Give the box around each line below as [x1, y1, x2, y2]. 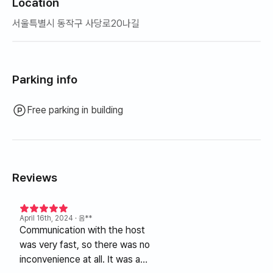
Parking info [12, 73, 77, 87]
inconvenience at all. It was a [19, 253, 140, 265]
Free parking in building [27, 104, 123, 116]
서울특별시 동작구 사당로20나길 [12, 18, 140, 29]
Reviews [12, 171, 57, 185]
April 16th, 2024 [19, 214, 73, 222]
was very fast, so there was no [19, 239, 150, 250]
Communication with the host [19, 224, 145, 236]
